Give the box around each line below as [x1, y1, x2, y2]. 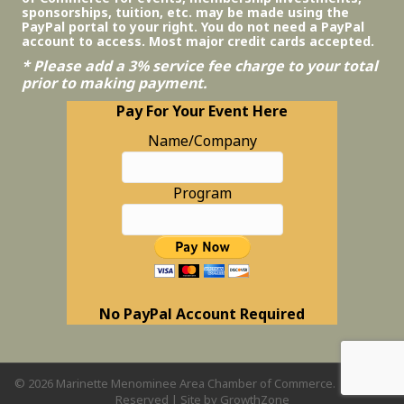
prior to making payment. [22, 72, 207, 93]
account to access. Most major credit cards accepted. [22, 32, 374, 50]
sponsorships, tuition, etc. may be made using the [22, 3, 349, 21]
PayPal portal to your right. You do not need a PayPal [22, 17, 364, 35]
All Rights [337, 374, 390, 391]
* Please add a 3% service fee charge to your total [22, 55, 378, 76]
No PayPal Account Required [99, 303, 305, 324]
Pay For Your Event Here [116, 100, 288, 121]
